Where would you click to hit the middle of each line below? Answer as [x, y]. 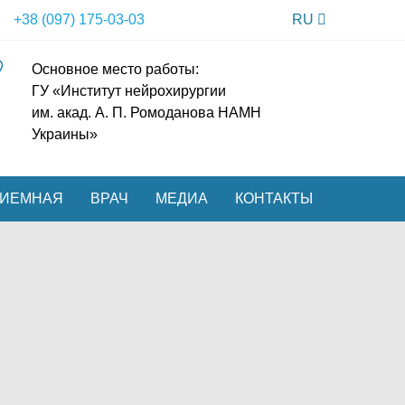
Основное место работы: [115, 69]
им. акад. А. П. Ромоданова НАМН [146, 113]
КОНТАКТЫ [274, 198]
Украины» [64, 134]
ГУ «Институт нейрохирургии [128, 91]
